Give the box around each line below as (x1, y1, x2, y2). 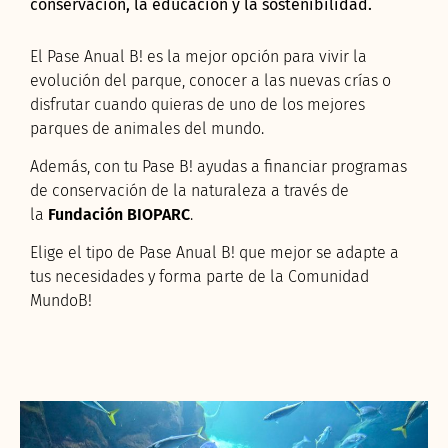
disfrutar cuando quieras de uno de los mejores (30, 94, 365, 114)
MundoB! (30, 290, 92, 310)
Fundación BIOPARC (48, 204, 190, 224)
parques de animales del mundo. (30, 118, 264, 138)
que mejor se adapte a (235, 242, 399, 262)
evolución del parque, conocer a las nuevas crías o (30, 70, 391, 90)
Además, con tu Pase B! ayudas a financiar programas (30, 156, 407, 176)
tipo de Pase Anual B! (86, 242, 235, 262)
